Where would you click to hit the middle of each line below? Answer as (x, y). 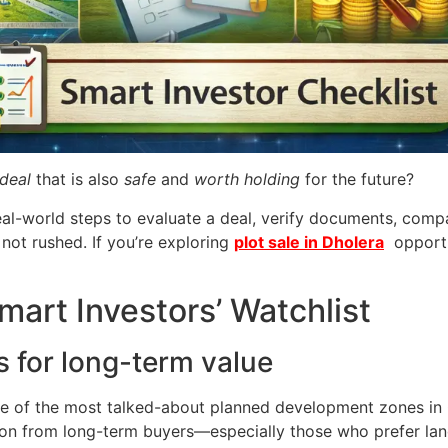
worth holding (247, 179)
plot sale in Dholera (309, 241)
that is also (77, 179)
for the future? (357, 179)
